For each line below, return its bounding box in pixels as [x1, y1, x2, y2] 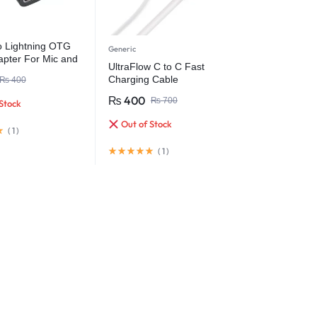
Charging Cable [108, 74, 178, 86]
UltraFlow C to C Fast [108, 61, 204, 73]
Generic [108, 44, 136, 54]
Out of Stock [118, 118, 172, 130]
